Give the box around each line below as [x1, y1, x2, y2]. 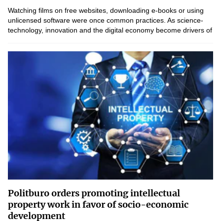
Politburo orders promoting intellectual [8, 187, 180, 199]
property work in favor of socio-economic [8, 199, 188, 210]
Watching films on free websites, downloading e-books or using [8, 6, 204, 14]
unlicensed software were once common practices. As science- [8, 16, 203, 24]
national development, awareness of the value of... [8, 36, 165, 44]
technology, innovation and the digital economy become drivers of [8, 26, 212, 34]
